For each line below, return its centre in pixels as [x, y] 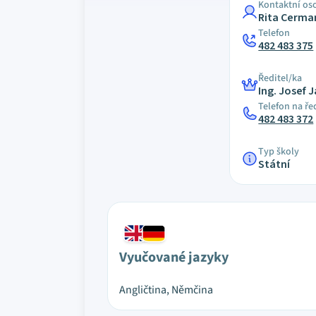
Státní [274, 164]
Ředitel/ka [280, 78]
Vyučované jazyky [174, 257]
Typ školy [279, 152]
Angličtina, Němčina [166, 290]
